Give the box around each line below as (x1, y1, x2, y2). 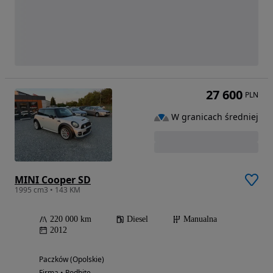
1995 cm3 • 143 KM (15, 185, 80, 196)
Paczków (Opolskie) (39, 254, 104, 265)
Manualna (183, 214, 217, 224)
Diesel (127, 214, 148, 224)
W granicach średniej (171, 111, 258, 123)
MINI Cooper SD (15, 173, 91, 187)
